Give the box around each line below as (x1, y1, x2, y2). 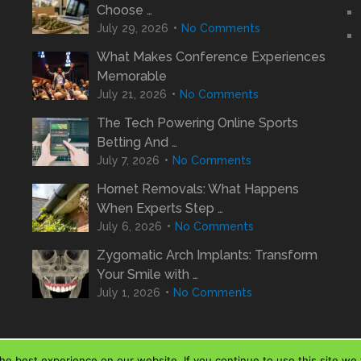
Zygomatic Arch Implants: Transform (96, 247, 317, 263)
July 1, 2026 (96, 286, 160, 299)
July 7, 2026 (96, 154, 160, 167)
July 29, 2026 (96, 22, 168, 35)
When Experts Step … (96, 201, 223, 216)
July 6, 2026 (96, 220, 162, 233)
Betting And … (96, 135, 177, 150)
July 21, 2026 (96, 88, 167, 101)
